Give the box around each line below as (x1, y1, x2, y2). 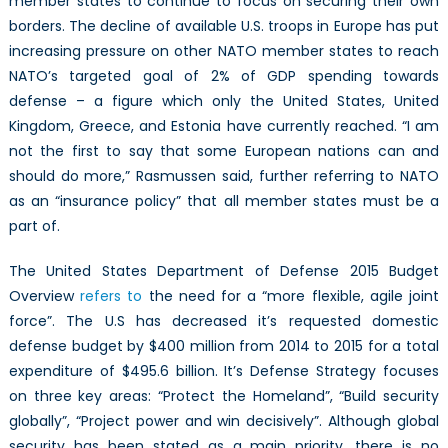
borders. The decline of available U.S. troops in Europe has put (8, 15, 440, 36)
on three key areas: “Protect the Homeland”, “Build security (8, 385, 440, 406)
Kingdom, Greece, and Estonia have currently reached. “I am (8, 115, 440, 136)
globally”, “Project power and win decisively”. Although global (8, 410, 440, 431)
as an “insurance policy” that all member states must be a (8, 190, 440, 211)
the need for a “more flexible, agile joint (142, 285, 440, 306)
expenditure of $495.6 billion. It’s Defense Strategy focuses (8, 360, 440, 381)
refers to (80, 285, 143, 306)
